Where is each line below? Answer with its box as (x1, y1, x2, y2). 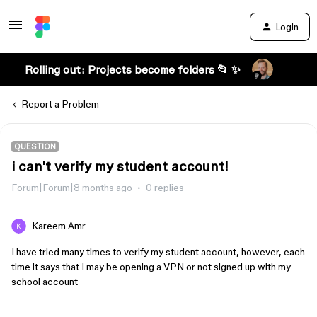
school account (11, 276, 80, 287)
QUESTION (14, 142, 56, 151)
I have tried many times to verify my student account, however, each (11, 246, 305, 258)
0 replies (146, 182, 184, 193)
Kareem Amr (32, 220, 86, 231)
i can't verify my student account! (11, 158, 229, 174)
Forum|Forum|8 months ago (11, 182, 132, 193)
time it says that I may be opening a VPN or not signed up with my (11, 261, 291, 272)
